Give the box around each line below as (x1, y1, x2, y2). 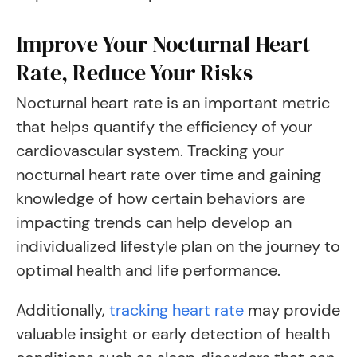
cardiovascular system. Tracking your (16, 140, 284, 161)
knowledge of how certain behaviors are (16, 188, 305, 209)
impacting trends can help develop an (16, 212, 292, 233)
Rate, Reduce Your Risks (16, 57, 253, 88)
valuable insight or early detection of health (16, 324, 330, 344)
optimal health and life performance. (16, 260, 280, 280)
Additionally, (16, 300, 109, 320)
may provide (244, 300, 340, 320)
